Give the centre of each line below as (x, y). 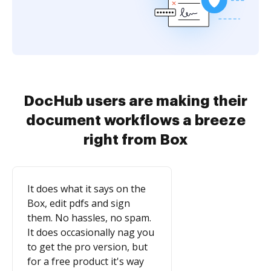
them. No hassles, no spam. (89, 218)
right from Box (135, 140)
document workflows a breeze (135, 121)
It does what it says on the (87, 189)
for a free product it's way (86, 262)
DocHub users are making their (135, 101)
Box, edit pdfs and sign (79, 204)
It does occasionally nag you (91, 233)
